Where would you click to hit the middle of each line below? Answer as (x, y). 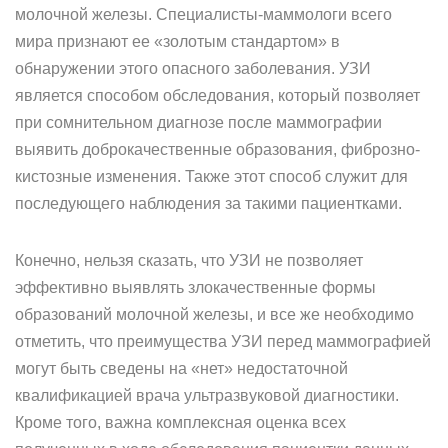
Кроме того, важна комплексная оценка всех (180, 422)
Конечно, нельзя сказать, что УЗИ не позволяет (189, 260)
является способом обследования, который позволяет (217, 95)
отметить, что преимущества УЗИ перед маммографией (223, 341)
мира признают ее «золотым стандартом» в (177, 41)
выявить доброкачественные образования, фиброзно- (217, 149)
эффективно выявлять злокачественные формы (195, 287)
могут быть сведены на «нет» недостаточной (181, 368)
